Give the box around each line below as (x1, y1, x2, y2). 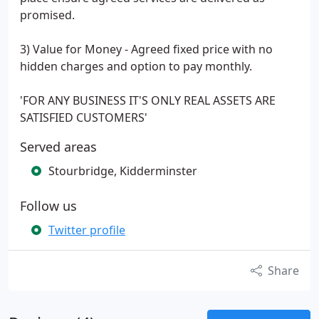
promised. (20, 7, 75, 23)
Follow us (20, 197, 77, 214)
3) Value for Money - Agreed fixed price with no (20, 41, 273, 57)
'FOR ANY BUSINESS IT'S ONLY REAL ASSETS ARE (20, 93, 276, 108)
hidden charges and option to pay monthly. (20, 58, 252, 74)
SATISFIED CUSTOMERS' (20, 110, 147, 125)
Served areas (20, 138, 97, 155)
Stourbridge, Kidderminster (48, 163, 197, 179)
